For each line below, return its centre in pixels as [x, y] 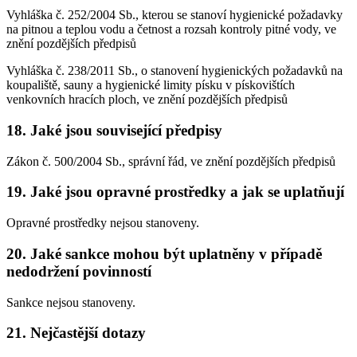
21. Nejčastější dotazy [76, 333]
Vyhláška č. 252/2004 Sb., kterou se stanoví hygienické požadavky [175, 15]
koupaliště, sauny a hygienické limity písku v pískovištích [151, 85]
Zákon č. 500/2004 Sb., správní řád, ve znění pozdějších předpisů [171, 161]
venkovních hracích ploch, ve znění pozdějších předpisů [147, 100]
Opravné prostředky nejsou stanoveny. [103, 223]
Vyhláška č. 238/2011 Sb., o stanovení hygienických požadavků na [175, 71]
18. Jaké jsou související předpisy [114, 131]
